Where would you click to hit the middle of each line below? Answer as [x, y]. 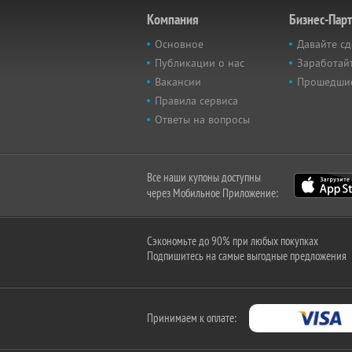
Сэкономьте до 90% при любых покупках [233, 241]
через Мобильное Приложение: [213, 193]
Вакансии [178, 82]
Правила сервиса [196, 101]
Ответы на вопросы [202, 119]
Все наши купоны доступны [204, 177]
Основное [179, 44]
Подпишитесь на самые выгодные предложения [247, 256]
